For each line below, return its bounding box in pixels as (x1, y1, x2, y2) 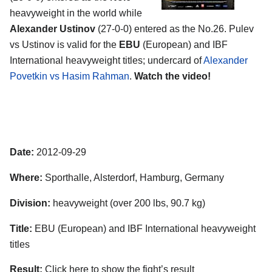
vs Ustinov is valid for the (10, 39, 119, 50)
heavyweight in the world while (10, 7, 142, 18)
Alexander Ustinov (10, 23, 95, 34)
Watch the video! (134, 70, 211, 81)
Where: (10, 172, 42, 183)
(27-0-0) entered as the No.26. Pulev (95, 23, 254, 34)
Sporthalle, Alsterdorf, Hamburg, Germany (42, 172, 224, 183)
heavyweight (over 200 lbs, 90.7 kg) (50, 197, 205, 208)
